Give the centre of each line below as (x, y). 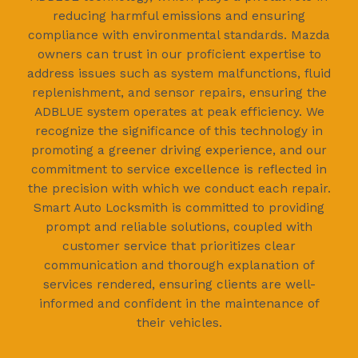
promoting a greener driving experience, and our (179, 150)
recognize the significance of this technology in (179, 131)
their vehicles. (179, 323)
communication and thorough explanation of (179, 265)
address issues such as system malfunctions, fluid (179, 74)
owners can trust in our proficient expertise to (179, 54)
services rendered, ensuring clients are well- (179, 284)
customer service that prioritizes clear (179, 246)
